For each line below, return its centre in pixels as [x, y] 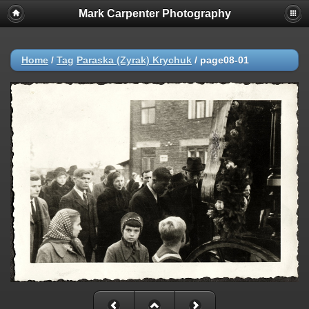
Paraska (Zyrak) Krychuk [134, 60]
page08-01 [225, 60]
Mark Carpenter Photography [154, 13]
